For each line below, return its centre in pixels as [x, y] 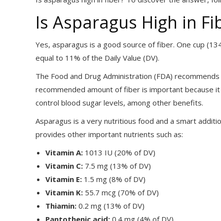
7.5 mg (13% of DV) [117, 166]
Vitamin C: [64, 166]
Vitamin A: [64, 152]
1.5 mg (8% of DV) [114, 179]
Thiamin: [61, 206]
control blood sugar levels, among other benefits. [120, 103]
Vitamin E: [64, 179]
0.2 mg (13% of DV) [110, 206]
